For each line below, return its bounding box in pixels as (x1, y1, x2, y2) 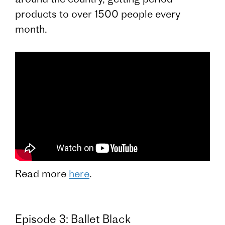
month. (15, 23, 47, 36)
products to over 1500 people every (15, 8, 180, 21)
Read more (15, 167, 69, 180)
